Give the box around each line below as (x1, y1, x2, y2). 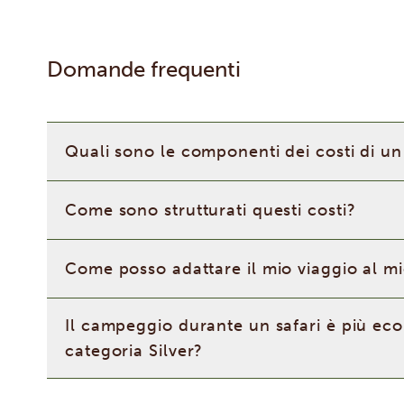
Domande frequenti (47, 56, 241, 82)
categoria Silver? (65, 341, 204, 361)
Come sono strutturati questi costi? (65, 200, 356, 220)
